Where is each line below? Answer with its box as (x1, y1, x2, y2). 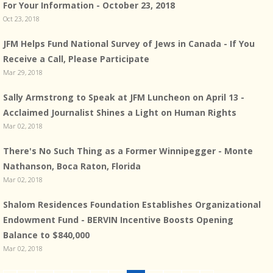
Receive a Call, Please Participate (3, 53, 149, 65)
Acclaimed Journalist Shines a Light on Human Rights (3, 107, 236, 119)
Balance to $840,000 (3, 229, 90, 241)
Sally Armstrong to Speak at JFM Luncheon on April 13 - (3, 91, 244, 104)
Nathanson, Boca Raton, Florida (3, 160, 141, 172)
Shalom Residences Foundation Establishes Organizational (3, 199, 261, 211)
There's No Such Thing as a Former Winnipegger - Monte (3, 145, 253, 157)
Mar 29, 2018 (3, 68, 43, 77)
